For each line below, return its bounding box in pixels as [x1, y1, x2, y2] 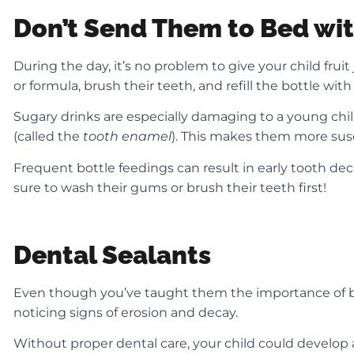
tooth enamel [83, 129, 171, 145]
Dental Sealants [13, 239, 211, 269]
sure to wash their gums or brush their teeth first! [13, 179, 326, 195]
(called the [13, 129, 83, 145]
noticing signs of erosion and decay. [13, 304, 241, 320]
